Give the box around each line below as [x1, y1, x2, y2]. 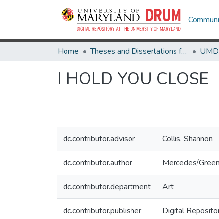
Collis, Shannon [162, 133, 213, 144]
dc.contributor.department [63, 181, 151, 192]
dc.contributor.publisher [63, 205, 141, 216]
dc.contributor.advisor [63, 133, 135, 144]
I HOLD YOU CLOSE [57, 67, 209, 90]
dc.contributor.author [63, 157, 132, 168]
